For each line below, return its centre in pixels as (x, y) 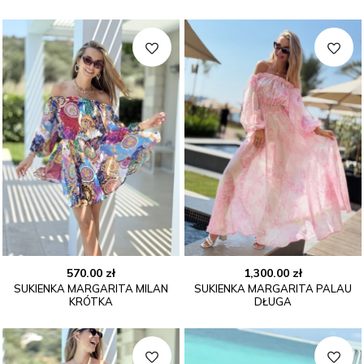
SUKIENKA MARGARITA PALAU (273, 288)
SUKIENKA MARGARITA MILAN (91, 288)
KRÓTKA (91, 301)
